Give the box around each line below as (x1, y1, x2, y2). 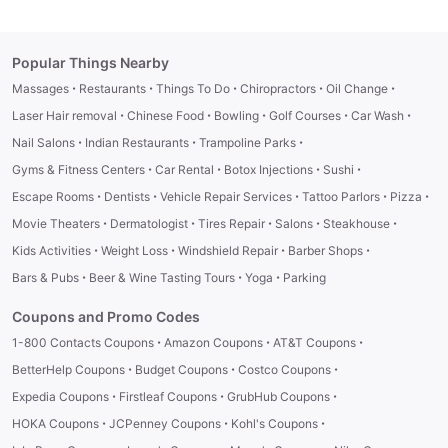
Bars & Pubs (12, 269, 79, 285)
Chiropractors (240, 80, 316, 96)
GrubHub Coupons (227, 388, 330, 404)
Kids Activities (12, 242, 91, 258)
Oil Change (326, 80, 388, 96)
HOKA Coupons (12, 415, 99, 431)
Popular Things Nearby (12, 53, 169, 71)
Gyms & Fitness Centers (12, 161, 145, 177)
